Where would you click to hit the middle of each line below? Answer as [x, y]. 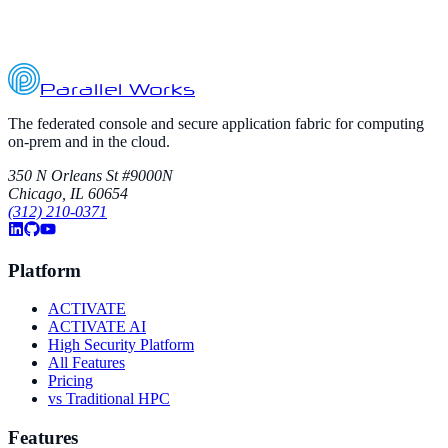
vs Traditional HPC [109, 399]
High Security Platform [121, 345]
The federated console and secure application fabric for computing [216, 123]
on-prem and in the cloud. [89, 141]
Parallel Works [117, 91]
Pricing [70, 381]
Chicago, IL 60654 [68, 193]
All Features [86, 363]
